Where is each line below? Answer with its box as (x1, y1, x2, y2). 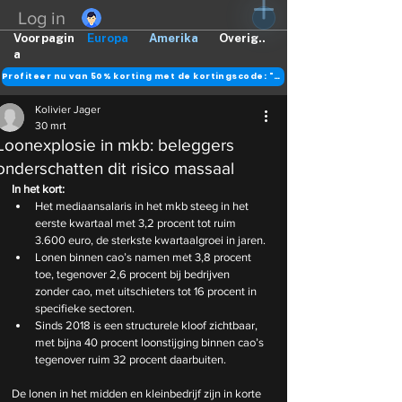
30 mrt (35, 119, 66, 132)
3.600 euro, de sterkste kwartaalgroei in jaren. (35, 233, 266, 247)
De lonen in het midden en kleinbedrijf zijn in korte (12, 387, 264, 400)
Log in (18, 7, 66, 28)
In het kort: (12, 182, 65, 196)
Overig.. (219, 31, 266, 45)
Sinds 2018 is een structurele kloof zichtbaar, (35, 319, 260, 332)
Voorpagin (13, 31, 75, 45)
